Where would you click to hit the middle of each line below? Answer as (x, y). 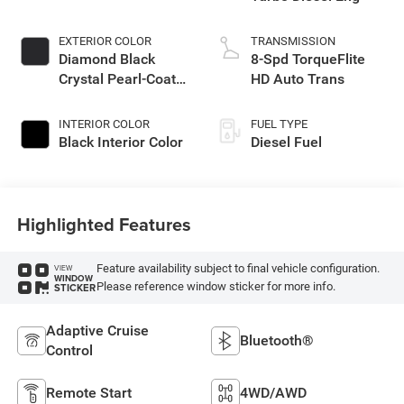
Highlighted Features (104, 225)
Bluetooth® (277, 340)
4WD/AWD (273, 392)
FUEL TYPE (279, 124)
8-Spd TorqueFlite (308, 59)
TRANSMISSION (293, 41)
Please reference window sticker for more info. (216, 287)
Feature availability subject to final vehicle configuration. (238, 269)
